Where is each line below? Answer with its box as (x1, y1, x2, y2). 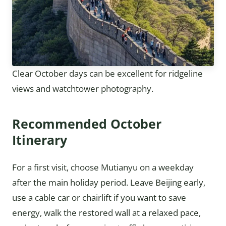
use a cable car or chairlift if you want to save (12, 192, 186, 204)
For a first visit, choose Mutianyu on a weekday (12, 161, 194, 174)
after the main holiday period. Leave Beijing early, (12, 177, 205, 189)
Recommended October (12, 115, 161, 133)
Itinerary (12, 131, 67, 149)
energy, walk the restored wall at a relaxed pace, (12, 207, 201, 219)
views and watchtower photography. (12, 83, 153, 95)
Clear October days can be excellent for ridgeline (12, 68, 203, 80)
